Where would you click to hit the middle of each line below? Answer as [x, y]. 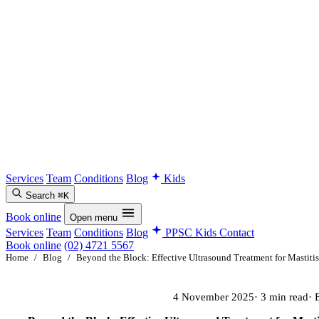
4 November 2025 [214, 297]
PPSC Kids [191, 232]
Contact [237, 232]
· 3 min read [281, 297]
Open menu [94, 218]
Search [40, 195]
